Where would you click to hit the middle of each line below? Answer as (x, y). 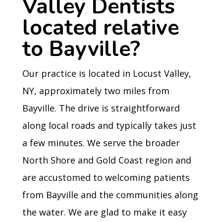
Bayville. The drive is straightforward (101, 108)
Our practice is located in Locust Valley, (107, 73)
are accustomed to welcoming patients (106, 177)
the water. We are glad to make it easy (104, 212)
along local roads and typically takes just (109, 125)
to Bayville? (81, 49)
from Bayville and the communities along (110, 195)
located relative (100, 28)
